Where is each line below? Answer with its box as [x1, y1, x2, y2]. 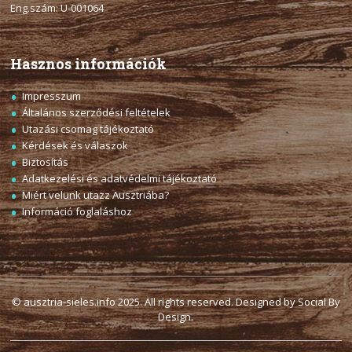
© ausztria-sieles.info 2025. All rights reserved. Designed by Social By [11, 294, 340, 309]
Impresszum [22, 88, 82, 103]
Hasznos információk [10, 53, 167, 73]
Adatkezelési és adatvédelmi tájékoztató [22, 170, 218, 185]
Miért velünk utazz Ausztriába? [22, 187, 170, 202]
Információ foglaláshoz [22, 203, 133, 218]
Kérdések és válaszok [22, 137, 129, 152]
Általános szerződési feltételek [22, 104, 171, 119]
